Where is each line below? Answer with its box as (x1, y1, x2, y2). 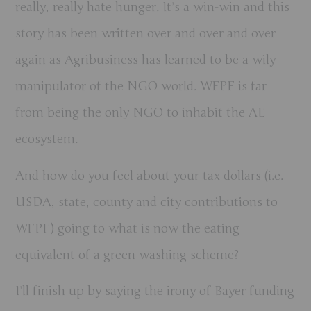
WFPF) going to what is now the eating (15, 220, 240, 236)
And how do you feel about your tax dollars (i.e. (15, 167, 284, 183)
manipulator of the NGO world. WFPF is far (15, 78, 267, 94)
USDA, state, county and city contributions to (15, 194, 278, 210)
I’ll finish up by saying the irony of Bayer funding (15, 283, 295, 299)
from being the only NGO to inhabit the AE (15, 105, 266, 121)
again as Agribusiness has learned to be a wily (15, 52, 276, 68)
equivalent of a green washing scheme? (15, 246, 239, 262)
